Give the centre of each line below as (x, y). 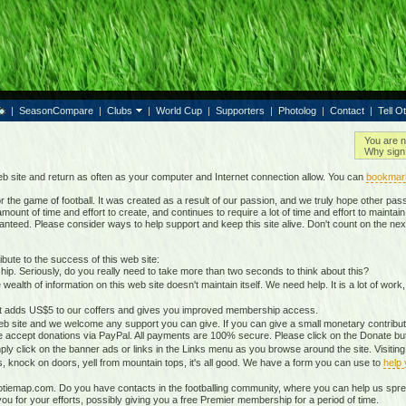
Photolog (297, 111)
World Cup (179, 111)
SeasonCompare (56, 111)
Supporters (240, 111)
